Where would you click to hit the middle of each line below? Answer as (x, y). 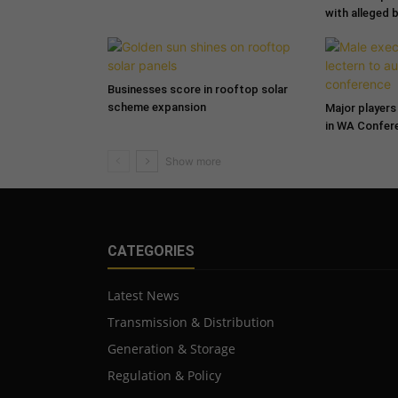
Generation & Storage (171, 348)
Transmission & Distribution (191, 322)
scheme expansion (156, 107)
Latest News (143, 295)
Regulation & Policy (164, 375)
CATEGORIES (151, 251)
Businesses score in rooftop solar (197, 89)
